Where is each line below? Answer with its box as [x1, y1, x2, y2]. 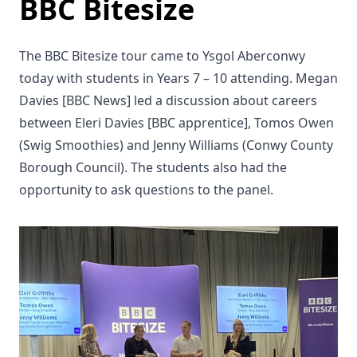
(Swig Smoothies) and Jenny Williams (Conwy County [19, 136, 333, 154]
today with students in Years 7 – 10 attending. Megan [19, 69, 338, 87]
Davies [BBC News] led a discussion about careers [19, 92, 317, 109]
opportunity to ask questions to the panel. [19, 181, 280, 198]
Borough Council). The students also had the [19, 159, 287, 176]
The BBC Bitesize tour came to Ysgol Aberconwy [19, 47, 305, 65]
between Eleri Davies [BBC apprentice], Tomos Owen [19, 114, 334, 131]
